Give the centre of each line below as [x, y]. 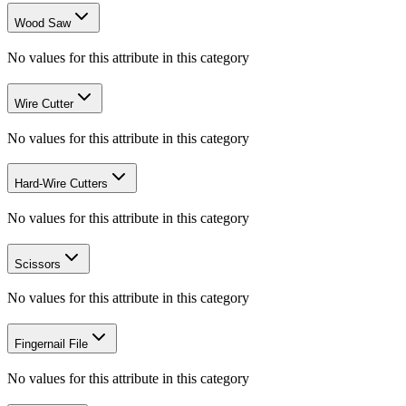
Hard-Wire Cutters [61, 184]
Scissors [38, 264]
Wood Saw [43, 24]
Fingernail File [51, 344]
